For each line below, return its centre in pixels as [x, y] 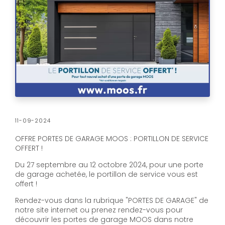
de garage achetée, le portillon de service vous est [106, 175]
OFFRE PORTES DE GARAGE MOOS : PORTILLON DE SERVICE [112, 139]
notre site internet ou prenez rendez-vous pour [99, 210]
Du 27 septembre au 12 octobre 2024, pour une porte [109, 165]
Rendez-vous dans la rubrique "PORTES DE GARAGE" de [112, 201]
